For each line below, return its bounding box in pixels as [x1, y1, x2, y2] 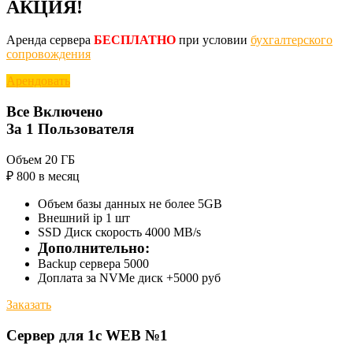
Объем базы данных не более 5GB [38, 196, 222, 210]
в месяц [39, 169, 80, 183]
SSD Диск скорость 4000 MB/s [38, 225, 201, 239]
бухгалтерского [251, 33, 333, 47]
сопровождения [6, 47, 91, 61]
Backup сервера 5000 [38, 256, 149, 270]
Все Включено [6, 103, 103, 121]
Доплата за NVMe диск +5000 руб [38, 270, 221, 284]
